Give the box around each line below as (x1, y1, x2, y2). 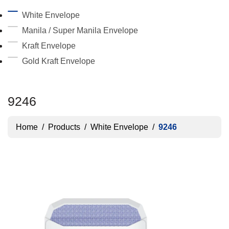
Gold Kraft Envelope (22, 57, 95, 65)
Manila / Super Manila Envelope (22, 26, 138, 35)
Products (48, 122, 80, 131)
